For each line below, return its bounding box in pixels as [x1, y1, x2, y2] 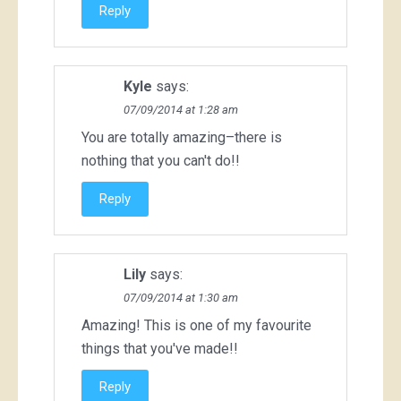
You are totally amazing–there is [81, 129, 282, 147]
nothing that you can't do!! [81, 152, 240, 170]
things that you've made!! [81, 340, 238, 358]
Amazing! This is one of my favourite [81, 317, 311, 335]
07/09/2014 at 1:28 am [124, 103, 238, 117]
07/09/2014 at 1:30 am [124, 291, 238, 305]
